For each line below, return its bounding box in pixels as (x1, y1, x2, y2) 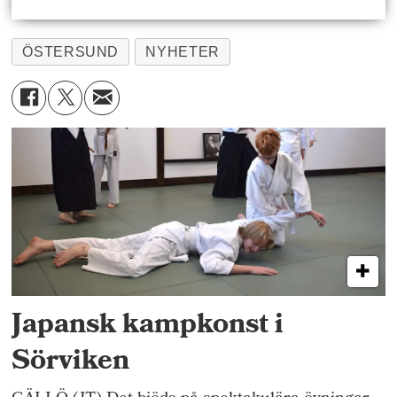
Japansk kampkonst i (12, 302, 284, 350)
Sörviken (12, 339, 130, 386)
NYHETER (145, 43, 220, 59)
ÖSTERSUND (22, 43, 120, 59)
